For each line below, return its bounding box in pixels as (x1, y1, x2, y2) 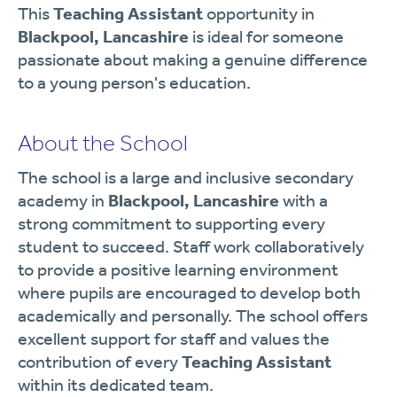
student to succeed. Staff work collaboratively (18, 236, 364, 257)
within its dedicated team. (18, 374, 214, 395)
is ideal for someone (189, 26, 344, 47)
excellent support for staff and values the (18, 328, 330, 349)
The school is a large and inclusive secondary (18, 167, 354, 188)
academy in (18, 190, 108, 211)
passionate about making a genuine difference (18, 49, 368, 70)
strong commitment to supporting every (18, 213, 325, 234)
